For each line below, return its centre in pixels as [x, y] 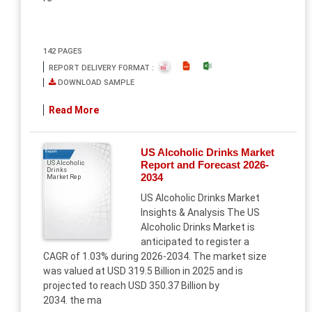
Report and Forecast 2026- [204, 165]
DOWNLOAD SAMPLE [95, 83]
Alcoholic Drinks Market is [197, 227]
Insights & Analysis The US [200, 212]
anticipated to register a [195, 242]
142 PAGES [63, 51]
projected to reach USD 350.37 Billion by [131, 286]
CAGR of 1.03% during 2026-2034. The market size [155, 256]
